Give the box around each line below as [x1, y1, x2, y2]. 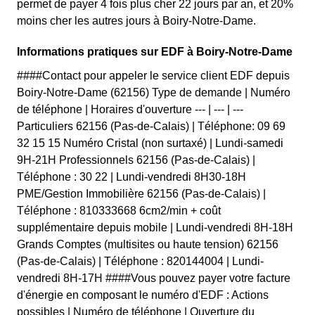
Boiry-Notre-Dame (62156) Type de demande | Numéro [17, 86, 290, 98]
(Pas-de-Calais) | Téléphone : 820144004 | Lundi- [17, 255, 264, 267]
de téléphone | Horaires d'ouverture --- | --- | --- [17, 103, 243, 115]
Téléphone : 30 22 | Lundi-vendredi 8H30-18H [17, 171, 246, 183]
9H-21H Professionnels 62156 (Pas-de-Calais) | [17, 154, 255, 166]
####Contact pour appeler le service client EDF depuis [17, 70, 290, 82]
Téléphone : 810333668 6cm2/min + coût [17, 205, 221, 217]
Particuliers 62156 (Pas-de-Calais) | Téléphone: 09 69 [17, 120, 285, 132]
